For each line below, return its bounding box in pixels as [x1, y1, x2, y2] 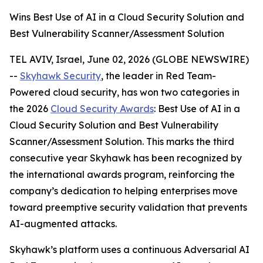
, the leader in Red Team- [101, 70, 216, 82]
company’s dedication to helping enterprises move [9, 185, 238, 197]
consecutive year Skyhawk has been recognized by [9, 152, 242, 164]
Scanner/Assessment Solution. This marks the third [9, 136, 234, 147]
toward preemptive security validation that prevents [9, 201, 247, 213]
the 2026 [9, 103, 50, 114]
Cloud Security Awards [50, 103, 154, 114]
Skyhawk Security [20, 70, 101, 82]
